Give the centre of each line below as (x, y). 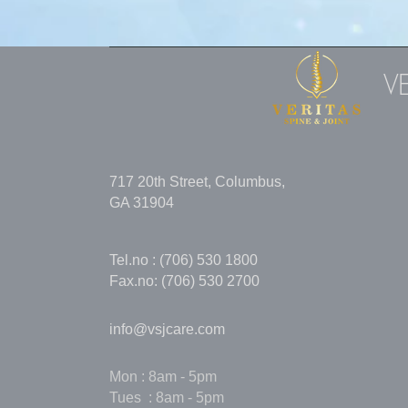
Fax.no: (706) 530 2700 (184, 281)
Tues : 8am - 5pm (167, 398)
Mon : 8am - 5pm (163, 377)
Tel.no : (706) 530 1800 (184, 260)
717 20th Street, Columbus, (197, 182)
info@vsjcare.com (167, 329)
